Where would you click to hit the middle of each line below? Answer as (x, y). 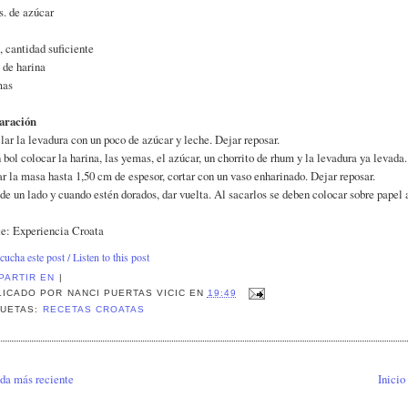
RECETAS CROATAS (93, 310)
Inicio (391, 379)
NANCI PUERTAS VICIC (126, 293)
